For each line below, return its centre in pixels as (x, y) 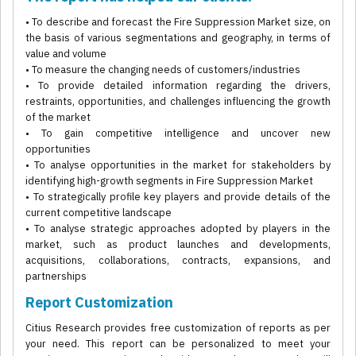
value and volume (66, 54)
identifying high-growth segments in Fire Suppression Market (169, 181)
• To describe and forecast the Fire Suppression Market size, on (178, 22)
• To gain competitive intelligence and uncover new (178, 133)
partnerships (56, 277)
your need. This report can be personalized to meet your (178, 344)
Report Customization (99, 303)
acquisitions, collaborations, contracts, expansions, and (178, 261)
